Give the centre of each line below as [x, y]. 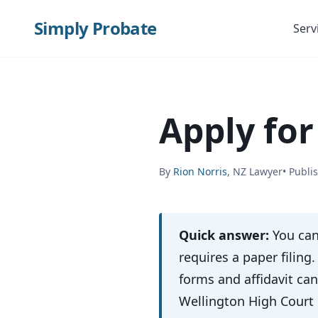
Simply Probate [95, 28]
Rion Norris [200, 171]
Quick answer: [224, 235]
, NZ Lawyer [255, 171]
